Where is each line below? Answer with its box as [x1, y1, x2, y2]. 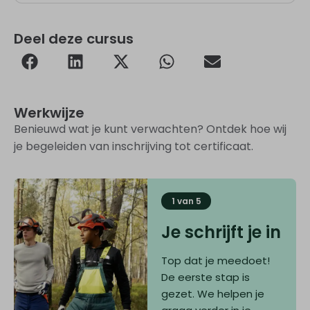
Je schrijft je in [161, 221, 282, 244]
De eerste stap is [161, 270, 250, 285]
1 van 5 [171, 195, 201, 208]
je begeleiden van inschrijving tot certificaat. [14, 138, 253, 154]
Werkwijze [14, 102, 84, 122]
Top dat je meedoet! [161, 253, 271, 268]
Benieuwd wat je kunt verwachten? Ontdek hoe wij [14, 120, 286, 137]
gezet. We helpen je [161, 286, 265, 302]
